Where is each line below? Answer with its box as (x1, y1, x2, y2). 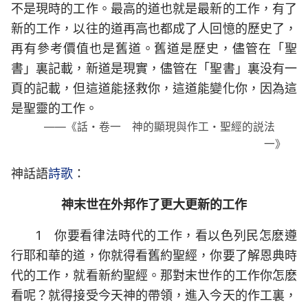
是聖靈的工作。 (11, 101, 98, 115)
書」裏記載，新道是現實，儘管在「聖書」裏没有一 (11, 61, 297, 76)
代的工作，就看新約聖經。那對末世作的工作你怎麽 (11, 268, 297, 283)
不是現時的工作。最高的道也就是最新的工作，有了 (11, 1, 297, 16)
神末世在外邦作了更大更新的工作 (61, 197, 247, 212)
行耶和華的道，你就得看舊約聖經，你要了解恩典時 (11, 248, 297, 263)
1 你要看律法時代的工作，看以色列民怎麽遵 (36, 228, 297, 243)
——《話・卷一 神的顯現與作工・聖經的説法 (44, 120, 286, 133)
